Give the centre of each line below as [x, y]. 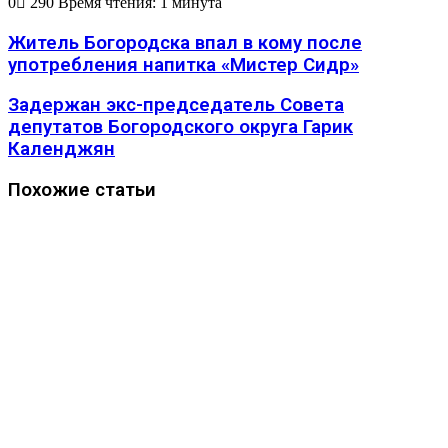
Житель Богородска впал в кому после [185, 42]
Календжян [61, 149]
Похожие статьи [82, 189]
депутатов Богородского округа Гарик [180, 127]
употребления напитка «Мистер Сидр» [183, 64]
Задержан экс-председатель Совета [176, 105]
